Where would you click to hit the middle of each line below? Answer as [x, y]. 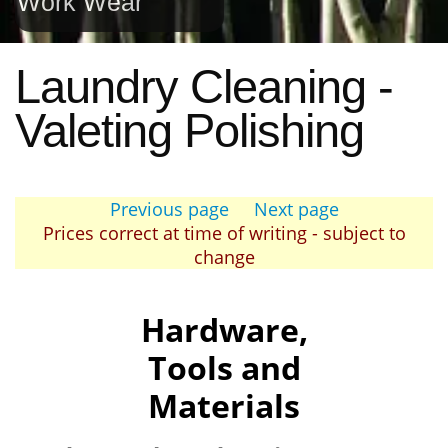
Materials [224, 405]
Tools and [224, 367]
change [224, 257]
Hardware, [224, 329]
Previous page [169, 209]
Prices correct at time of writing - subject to [224, 233]
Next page [296, 209]
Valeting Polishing [189, 131]
